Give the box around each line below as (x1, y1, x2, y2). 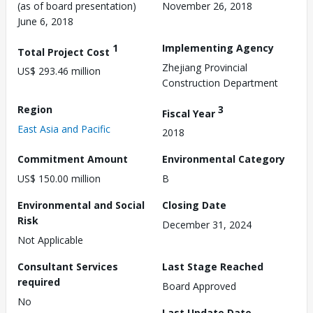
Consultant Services (17, 260, 118, 274)
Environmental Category (162, 152, 285, 166)
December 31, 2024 (162, 218, 252, 232)
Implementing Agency (162, 41, 274, 54)
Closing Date (162, 198, 226, 212)
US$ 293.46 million (17, 64, 101, 78)
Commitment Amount (17, 152, 128, 166)
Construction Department (162, 75, 278, 89)
